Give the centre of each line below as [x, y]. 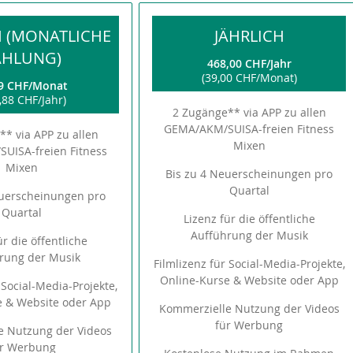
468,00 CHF [236, 63]
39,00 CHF [230, 78]
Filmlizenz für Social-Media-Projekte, [249, 264]
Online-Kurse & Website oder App [249, 280]
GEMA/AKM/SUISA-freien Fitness [249, 129]
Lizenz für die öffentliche [249, 219]
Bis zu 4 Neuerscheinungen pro [249, 174]
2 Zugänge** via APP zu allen [249, 112]
